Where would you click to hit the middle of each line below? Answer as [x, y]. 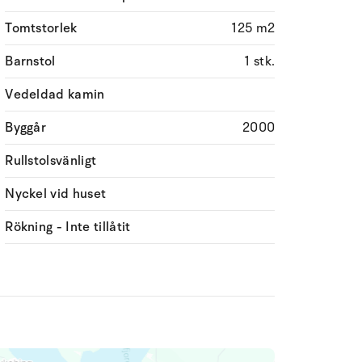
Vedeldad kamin [55, 95]
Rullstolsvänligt [51, 161]
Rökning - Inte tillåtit [68, 227]
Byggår [26, 128]
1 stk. [260, 61]
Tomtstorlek [41, 28]
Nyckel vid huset [56, 194]
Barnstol [30, 61]
